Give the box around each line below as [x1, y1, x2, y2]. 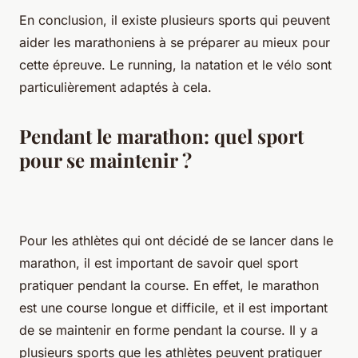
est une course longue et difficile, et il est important [19, 299, 328, 316]
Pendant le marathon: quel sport [19, 122, 304, 149]
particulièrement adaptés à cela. [19, 78, 212, 95]
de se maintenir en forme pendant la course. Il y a [19, 321, 318, 338]
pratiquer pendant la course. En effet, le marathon [19, 276, 319, 293]
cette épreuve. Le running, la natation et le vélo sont [19, 56, 332, 73]
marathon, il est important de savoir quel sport [19, 254, 298, 271]
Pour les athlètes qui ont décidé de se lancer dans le [19, 232, 333, 249]
